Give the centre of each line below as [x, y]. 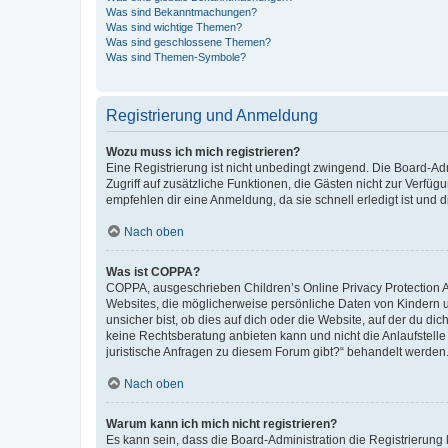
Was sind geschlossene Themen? [188, 41]
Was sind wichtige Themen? [174, 26]
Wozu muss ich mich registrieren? [203, 151]
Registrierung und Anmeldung [212, 115]
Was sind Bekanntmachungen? [181, 11]
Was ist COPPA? [153, 271]
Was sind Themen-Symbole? [176, 56]
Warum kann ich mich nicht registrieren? [221, 423]
